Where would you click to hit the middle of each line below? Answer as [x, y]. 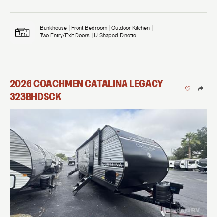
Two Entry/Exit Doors [65, 35]
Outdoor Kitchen [131, 27]
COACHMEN [58, 84]
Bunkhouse [53, 27]
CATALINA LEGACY [124, 84]
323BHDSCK [35, 97]
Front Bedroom [89, 27]
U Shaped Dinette [115, 35]
